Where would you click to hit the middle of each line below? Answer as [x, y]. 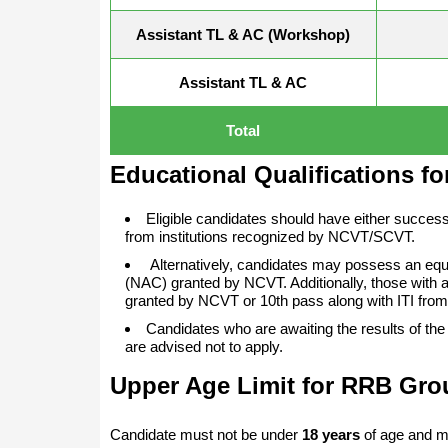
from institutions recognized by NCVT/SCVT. [269, 236]
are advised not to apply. [203, 346]
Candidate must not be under [205, 434]
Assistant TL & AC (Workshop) [243, 34]
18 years [330, 434]
